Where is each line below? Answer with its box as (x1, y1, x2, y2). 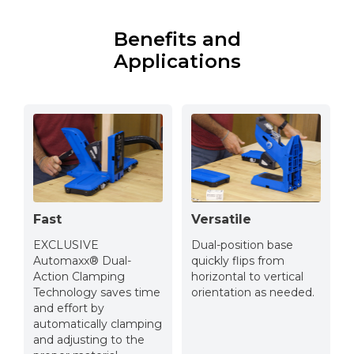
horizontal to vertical (191, 269, 303, 284)
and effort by (33, 300, 104, 315)
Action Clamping (33, 269, 125, 284)
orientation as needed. (191, 284, 314, 299)
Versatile (191, 211, 251, 227)
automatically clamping (33, 316, 162, 331)
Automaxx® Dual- (33, 253, 131, 268)
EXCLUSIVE (33, 237, 99, 252)
